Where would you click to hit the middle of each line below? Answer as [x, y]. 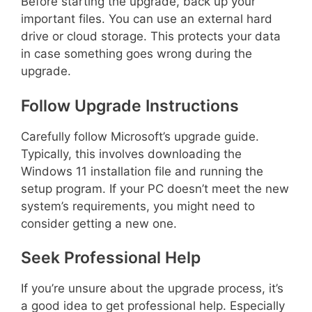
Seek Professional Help [111, 258]
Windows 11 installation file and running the [142, 171]
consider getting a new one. [99, 223]
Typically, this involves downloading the [131, 154]
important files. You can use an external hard [147, 19]
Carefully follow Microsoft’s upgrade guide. [140, 136]
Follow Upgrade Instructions [130, 106]
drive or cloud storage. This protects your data [151, 36]
